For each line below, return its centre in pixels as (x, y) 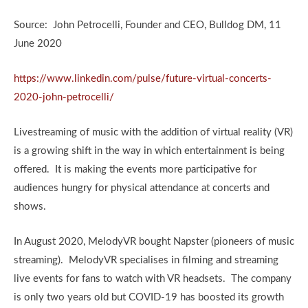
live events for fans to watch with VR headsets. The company (153, 278)
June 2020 (38, 43)
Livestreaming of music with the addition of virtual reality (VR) (153, 132)
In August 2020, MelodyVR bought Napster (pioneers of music (154, 241)
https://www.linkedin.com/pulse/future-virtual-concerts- (143, 78)
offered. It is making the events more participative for (135, 169)
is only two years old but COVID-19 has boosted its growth (149, 297)
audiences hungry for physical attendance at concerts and (142, 188)
